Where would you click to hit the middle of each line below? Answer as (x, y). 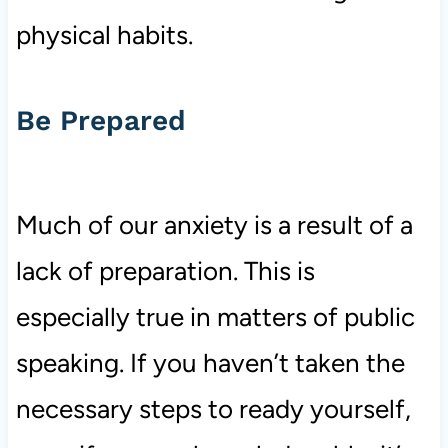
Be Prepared (100, 121)
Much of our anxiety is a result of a (214, 225)
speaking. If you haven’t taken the (210, 363)
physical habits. (104, 35)
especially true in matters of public (215, 317)
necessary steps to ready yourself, (213, 409)
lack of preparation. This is (165, 271)
